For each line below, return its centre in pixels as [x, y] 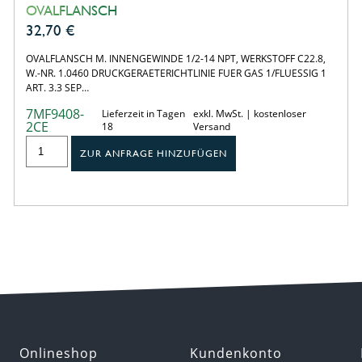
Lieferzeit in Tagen [143, 113]
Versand [211, 126]
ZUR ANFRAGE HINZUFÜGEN [154, 153]
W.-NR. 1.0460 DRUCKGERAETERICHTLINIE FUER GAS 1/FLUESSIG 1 [176, 73]
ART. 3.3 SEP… [57, 87]
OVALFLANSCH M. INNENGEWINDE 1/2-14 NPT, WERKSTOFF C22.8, [175, 58]
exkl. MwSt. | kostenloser [249, 113]
